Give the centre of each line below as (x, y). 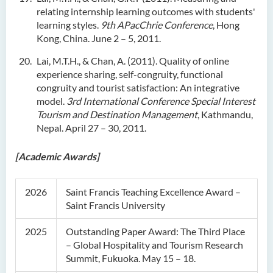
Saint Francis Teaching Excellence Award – (153, 192)
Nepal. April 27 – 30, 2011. (91, 128)
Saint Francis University (115, 205)
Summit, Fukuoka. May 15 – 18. (131, 258)
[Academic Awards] (57, 156)
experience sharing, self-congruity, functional (130, 74)
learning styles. (68, 25)
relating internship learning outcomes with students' (146, 11)
